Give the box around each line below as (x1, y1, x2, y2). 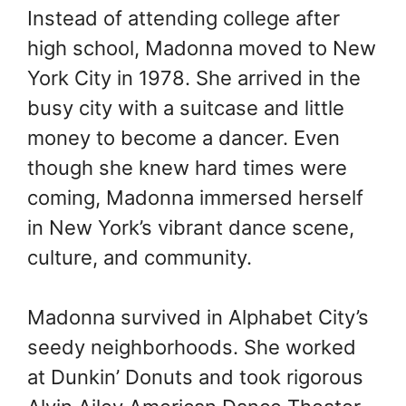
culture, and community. (27, 245, 252, 269)
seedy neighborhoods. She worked (27, 334, 356, 359)
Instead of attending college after (27, 5, 340, 30)
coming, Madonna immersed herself (27, 185, 363, 209)
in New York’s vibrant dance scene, (27, 215, 354, 239)
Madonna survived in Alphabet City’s (27, 304, 369, 329)
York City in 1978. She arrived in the (27, 65, 361, 90)
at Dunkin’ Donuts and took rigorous (27, 364, 363, 389)
